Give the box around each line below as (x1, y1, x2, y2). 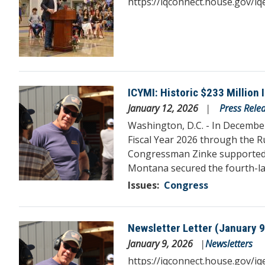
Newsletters (205, 237, 253, 250)
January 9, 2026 (128, 237, 195, 250)
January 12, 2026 (128, 101, 201, 115)
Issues (128, 178, 157, 192)
